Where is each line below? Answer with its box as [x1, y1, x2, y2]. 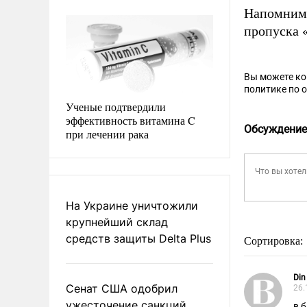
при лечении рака [66, 126, 149, 141]
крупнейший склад [66, 214, 168, 229]
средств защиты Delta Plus [66, 231, 211, 245]
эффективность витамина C [66, 112, 195, 127]
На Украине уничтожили [66, 198, 198, 212]
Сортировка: [244, 235, 306, 247]
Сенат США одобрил [66, 281, 177, 295]
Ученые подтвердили [66, 99, 166, 114]
